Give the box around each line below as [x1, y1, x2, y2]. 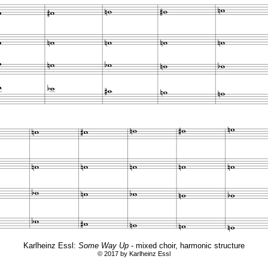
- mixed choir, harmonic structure [129, 240, 245, 250]
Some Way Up [78, 240, 129, 250]
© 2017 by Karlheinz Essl [98, 249, 170, 257]
